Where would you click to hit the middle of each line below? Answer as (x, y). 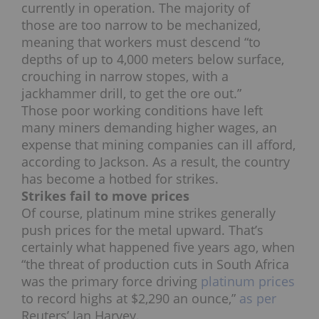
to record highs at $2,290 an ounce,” (130, 299)
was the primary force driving (111, 282)
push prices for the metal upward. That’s (142, 230)
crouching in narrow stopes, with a (125, 77)
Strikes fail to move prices (105, 196)
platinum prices (248, 282)
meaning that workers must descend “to (141, 42)
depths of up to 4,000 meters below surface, (153, 59)
